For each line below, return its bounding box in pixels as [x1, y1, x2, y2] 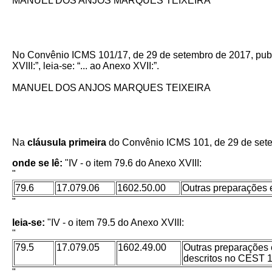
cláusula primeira [27, 137, 109, 148]
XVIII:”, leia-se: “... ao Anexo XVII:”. [12, 61, 159, 71]
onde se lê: [12, 158, 65, 168]
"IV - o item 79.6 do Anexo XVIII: [65, 158, 202, 168]
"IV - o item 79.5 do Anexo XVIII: [47, 217, 184, 228]
